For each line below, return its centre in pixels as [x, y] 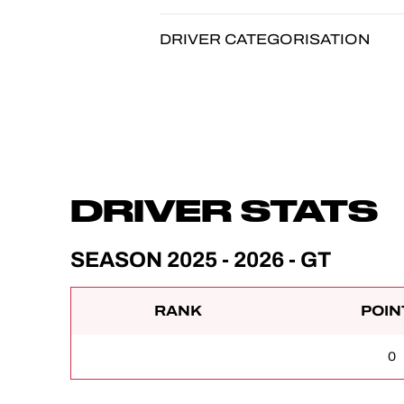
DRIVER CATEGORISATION [265, 39]
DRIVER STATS [224, 210]
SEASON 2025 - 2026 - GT [201, 260]
